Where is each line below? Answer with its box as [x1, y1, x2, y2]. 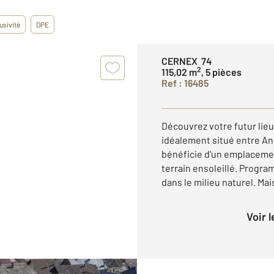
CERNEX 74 [161, 55, 212, 67]
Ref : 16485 [161, 77, 209, 89]
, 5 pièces [201, 66, 242, 78]
